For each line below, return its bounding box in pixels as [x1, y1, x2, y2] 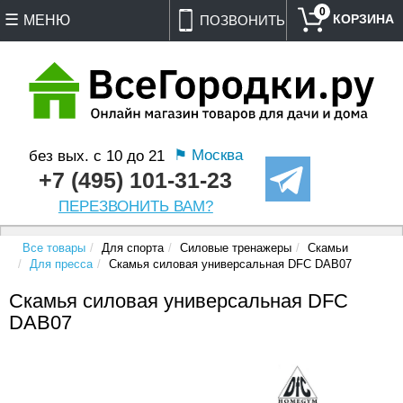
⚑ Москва [173, 146, 243, 164]
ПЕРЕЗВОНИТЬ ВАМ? [58, 197, 213, 215]
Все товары [22, 240, 85, 255]
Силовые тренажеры [180, 240, 291, 255]
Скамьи [308, 240, 348, 255]
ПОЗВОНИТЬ [200, 13, 285, 28]
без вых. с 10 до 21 [28, 147, 169, 165]
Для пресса [30, 256, 93, 271]
